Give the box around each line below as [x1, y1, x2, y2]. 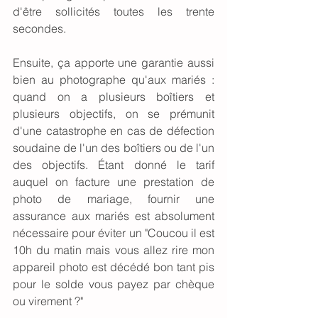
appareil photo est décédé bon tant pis [13, 259, 214, 274]
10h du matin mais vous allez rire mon [13, 242, 214, 257]
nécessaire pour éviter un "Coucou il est [13, 225, 214, 240]
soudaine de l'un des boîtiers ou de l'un [13, 140, 214, 155]
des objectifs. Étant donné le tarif [13, 157, 214, 172]
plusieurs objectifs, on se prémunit [13, 106, 214, 121]
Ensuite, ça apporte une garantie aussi [13, 55, 214, 70]
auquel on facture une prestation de [13, 174, 214, 189]
